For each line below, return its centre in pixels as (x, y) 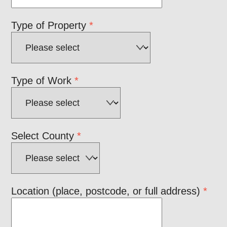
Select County (44, 136)
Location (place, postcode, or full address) (107, 191)
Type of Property (50, 25)
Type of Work (43, 80)
